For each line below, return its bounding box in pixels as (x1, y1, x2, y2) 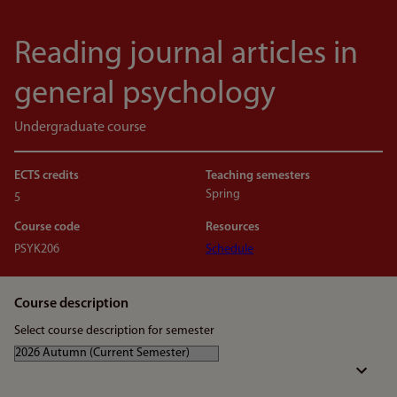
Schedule (206, 243, 253, 256)
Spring (206, 188, 240, 201)
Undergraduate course (14, 121, 146, 135)
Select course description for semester (14, 324, 214, 338)
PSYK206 (14, 243, 59, 256)
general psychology (14, 79, 276, 111)
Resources (206, 221, 260, 234)
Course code (14, 221, 80, 234)
